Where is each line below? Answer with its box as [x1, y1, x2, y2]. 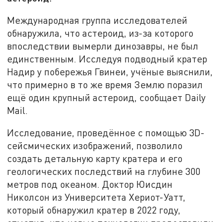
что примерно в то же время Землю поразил [7, 78, 203, 90]
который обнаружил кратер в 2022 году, [7, 204, 181, 216]
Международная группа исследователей [7, 14, 188, 26]
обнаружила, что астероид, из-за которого [7, 27, 194, 39]
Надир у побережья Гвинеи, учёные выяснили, [7, 65, 213, 77]
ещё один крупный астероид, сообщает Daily [7, 91, 206, 103]
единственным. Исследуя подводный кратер [7, 53, 208, 64]
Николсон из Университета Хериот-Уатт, [7, 191, 186, 203]
